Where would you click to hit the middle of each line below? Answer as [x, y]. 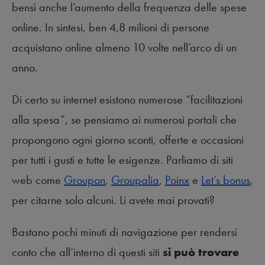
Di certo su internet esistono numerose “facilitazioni [127, 99]
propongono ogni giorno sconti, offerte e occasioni [128, 139]
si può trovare [201, 252]
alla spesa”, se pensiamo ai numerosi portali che [124, 119]
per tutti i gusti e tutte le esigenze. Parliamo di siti [122, 159]
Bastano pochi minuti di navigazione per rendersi [125, 232]
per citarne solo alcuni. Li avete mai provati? [113, 200]
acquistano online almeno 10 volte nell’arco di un [124, 47]
